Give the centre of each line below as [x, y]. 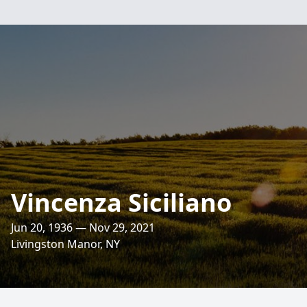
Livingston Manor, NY [65, 244]
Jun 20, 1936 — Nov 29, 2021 [83, 228]
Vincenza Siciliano [121, 202]
